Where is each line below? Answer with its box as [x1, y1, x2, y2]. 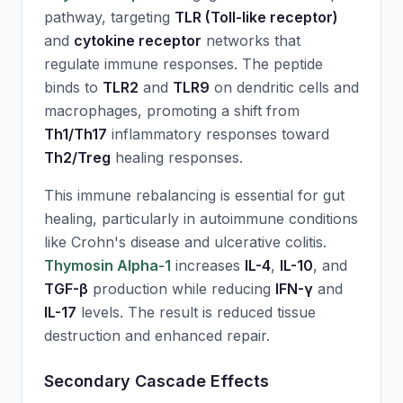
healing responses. [111, 148, 243, 166]
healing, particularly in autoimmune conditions [44, 210, 358, 228]
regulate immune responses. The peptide [44, 55, 323, 73]
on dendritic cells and [210, 78, 359, 96]
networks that [201, 31, 300, 49]
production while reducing [88, 280, 275, 298]
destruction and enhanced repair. [44, 327, 270, 345]
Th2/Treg [44, 148, 111, 166]
